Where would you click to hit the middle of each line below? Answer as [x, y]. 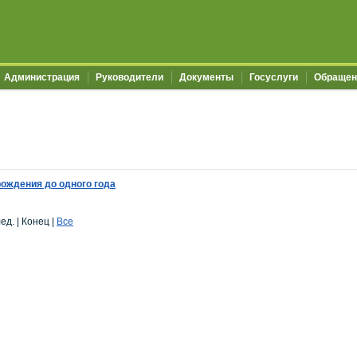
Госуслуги [274, 77]
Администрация [42, 77]
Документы [206, 77]
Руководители [129, 77]
